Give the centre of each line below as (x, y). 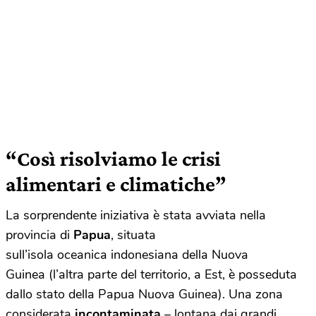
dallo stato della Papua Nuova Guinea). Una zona (144, 294)
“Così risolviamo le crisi (113, 159)
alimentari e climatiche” (116, 184)
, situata (133, 235)
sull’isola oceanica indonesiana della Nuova (127, 255)
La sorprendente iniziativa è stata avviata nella (136, 215)
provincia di (39, 235)
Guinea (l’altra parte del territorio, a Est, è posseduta (151, 275)
